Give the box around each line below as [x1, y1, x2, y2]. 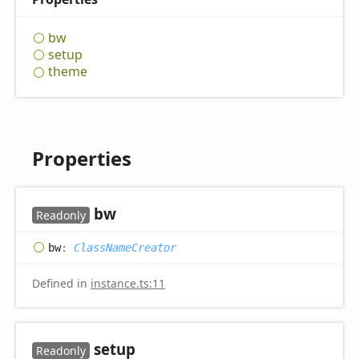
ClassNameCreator [74, 240, 176, 254]
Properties [32, 144, 131, 171]
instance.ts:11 [91, 275, 165, 291]
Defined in [32, 275, 91, 291]
